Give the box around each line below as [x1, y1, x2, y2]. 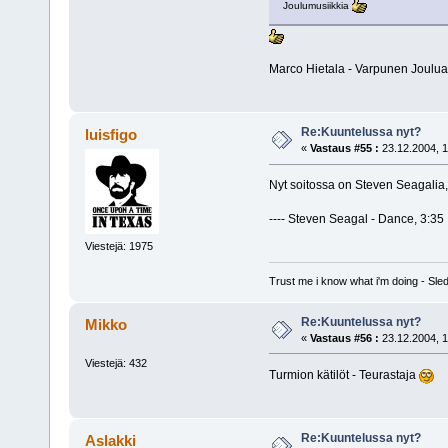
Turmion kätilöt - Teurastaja [268, 367, 419, 382]
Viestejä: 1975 [84, 240, 153, 253]
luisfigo [85, 126, 138, 144]
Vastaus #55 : [309, 142, 379, 155]
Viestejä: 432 [84, 356, 147, 369]
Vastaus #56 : [309, 331, 379, 344]
